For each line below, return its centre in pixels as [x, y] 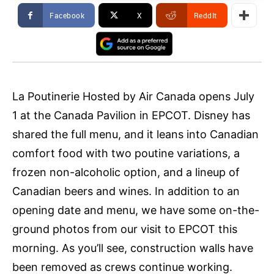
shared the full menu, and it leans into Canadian [135, 135]
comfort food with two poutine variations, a [126, 154]
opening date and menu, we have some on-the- [136, 210]
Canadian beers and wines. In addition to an [126, 191]
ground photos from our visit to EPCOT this [125, 229]
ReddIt [205, 15]
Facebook [67, 15]
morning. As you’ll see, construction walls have [133, 248]
